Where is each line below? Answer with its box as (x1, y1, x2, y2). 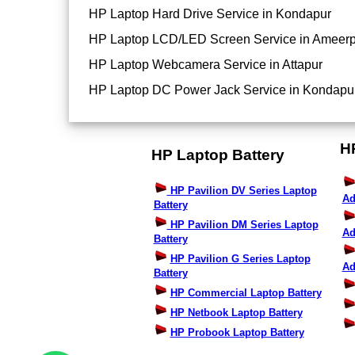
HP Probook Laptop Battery (170, 326, 304, 339)
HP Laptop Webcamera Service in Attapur (89, 58, 323, 72)
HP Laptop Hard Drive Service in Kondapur (89, 7, 331, 21)
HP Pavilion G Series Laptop (170, 253, 311, 265)
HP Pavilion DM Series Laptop (166, 219, 319, 231)
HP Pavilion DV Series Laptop (166, 185, 317, 197)
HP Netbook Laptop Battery (170, 307, 303, 319)
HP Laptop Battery (151, 146, 284, 163)
